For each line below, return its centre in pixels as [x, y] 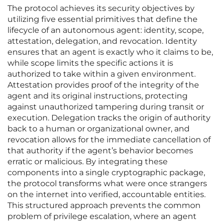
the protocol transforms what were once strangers [107, 184]
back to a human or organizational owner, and [99, 129]
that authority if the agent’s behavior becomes [100, 151]
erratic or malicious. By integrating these [88, 162]
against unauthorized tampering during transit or [106, 107]
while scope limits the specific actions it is [90, 63]
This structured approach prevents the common [104, 206]
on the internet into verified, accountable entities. [107, 195]
